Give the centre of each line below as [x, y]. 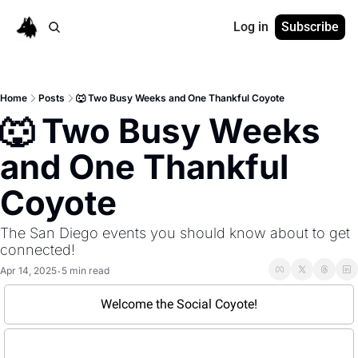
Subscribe [310, 27]
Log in [251, 27]
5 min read [86, 270]
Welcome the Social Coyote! [179, 304]
